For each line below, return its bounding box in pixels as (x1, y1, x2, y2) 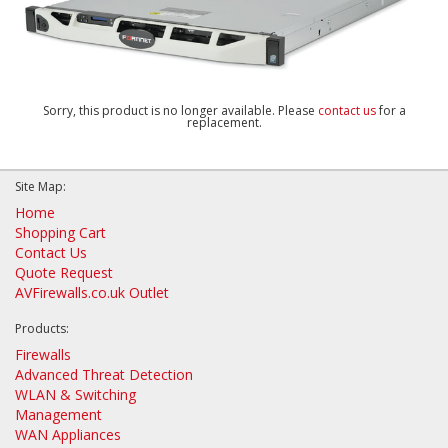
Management (15, 405, 102, 425)
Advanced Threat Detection (15, 365, 193, 385)
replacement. (186, 114, 262, 132)
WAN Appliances (15, 425, 121, 445)
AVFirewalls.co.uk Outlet (15, 283, 169, 303)
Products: (15, 320, 69, 338)
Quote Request (15, 263, 113, 283)
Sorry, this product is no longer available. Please (42, 102, 318, 120)
